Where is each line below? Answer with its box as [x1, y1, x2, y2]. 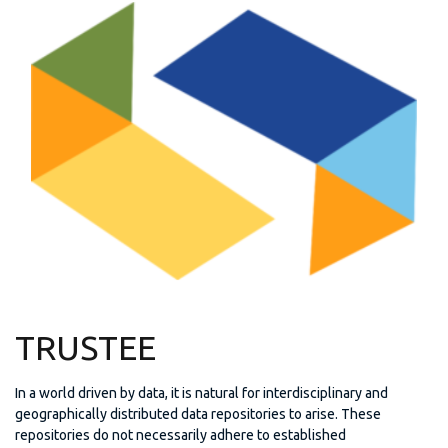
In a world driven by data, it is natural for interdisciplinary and [15, 384, 388, 401]
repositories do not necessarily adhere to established [15, 426, 346, 443]
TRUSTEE [15, 327, 156, 366]
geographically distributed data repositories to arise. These [15, 405, 381, 422]
